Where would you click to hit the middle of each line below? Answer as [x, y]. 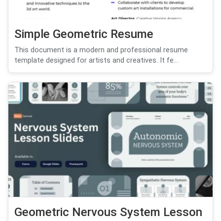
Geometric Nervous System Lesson [108, 212]
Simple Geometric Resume [84, 34]
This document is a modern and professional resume [101, 50]
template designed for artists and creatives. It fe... [96, 60]
